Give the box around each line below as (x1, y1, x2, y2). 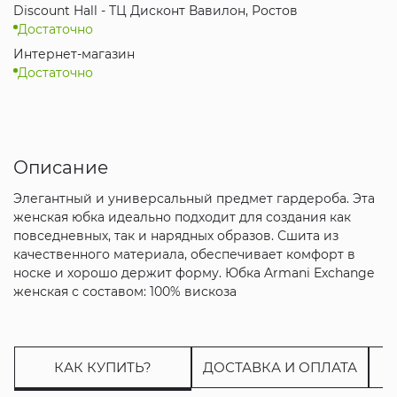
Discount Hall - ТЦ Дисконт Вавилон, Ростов (12, 3, 298, 19)
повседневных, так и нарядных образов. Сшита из (12, 227, 339, 244)
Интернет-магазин (12, 46, 135, 62)
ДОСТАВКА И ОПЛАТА (202, 358, 357, 376)
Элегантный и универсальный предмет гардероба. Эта (12, 190, 375, 206)
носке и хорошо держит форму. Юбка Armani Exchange (12, 264, 374, 281)
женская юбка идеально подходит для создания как (12, 208, 351, 225)
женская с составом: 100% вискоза (12, 283, 237, 300)
